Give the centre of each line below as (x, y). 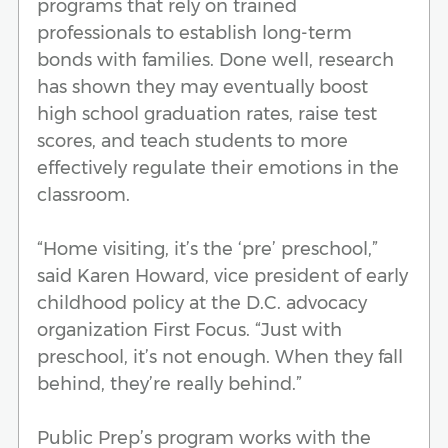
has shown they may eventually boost (202, 86)
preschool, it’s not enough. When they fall (220, 356)
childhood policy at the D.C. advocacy (202, 302)
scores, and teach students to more (192, 140)
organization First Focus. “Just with (189, 329)
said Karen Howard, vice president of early (222, 275)
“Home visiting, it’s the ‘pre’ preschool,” (207, 248)
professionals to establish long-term (194, 32)
